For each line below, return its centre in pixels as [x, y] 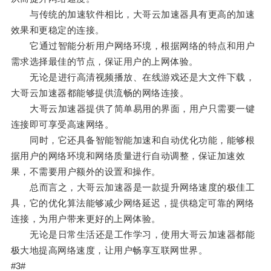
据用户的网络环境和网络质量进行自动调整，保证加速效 [128, 156]
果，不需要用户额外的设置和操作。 [86, 172]
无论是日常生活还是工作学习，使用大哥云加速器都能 [133, 235]
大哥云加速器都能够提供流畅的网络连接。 [100, 93]
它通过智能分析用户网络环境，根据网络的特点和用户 [133, 46]
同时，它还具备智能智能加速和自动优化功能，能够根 [133, 140]
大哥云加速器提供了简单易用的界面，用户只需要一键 [133, 109]
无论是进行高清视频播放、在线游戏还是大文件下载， [133, 77]
